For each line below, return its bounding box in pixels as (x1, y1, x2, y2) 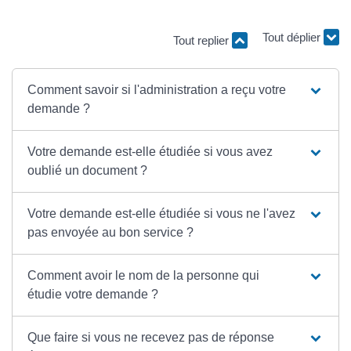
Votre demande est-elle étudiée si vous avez (27, 144, 273, 158)
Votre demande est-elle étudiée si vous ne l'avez (27, 206, 296, 220)
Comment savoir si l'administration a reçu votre (27, 82, 287, 96)
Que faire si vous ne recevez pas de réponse (27, 330, 275, 344)
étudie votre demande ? (27, 287, 159, 301)
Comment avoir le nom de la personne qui (27, 268, 260, 282)
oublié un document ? (27, 163, 148, 177)
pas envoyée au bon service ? (27, 225, 194, 239)
